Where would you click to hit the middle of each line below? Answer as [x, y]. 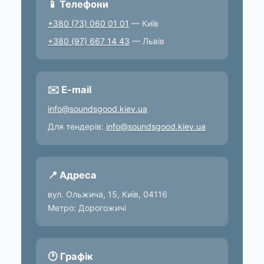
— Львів [147, 41]
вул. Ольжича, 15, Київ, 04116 [108, 194]
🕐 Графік [70, 256]
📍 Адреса [72, 175]
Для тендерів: [77, 126]
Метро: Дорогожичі [87, 207]
